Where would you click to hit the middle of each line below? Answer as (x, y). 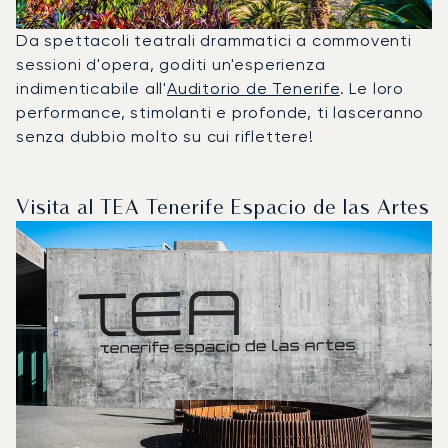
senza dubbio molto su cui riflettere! (165, 136)
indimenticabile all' (92, 88)
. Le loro (372, 88)
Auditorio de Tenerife (253, 88)
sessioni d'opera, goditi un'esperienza (171, 64)
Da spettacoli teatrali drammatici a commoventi (214, 40)
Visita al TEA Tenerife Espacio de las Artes (223, 208)
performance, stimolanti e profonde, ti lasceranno (220, 112)
